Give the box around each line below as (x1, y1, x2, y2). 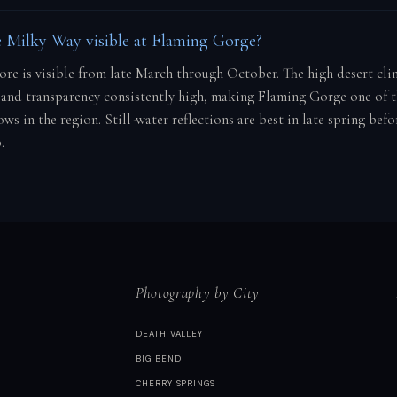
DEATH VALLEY (135, 328, 204, 339)
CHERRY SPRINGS (135, 378, 216, 389)
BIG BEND (135, 353, 182, 364)
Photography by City (135, 284, 260, 303)
